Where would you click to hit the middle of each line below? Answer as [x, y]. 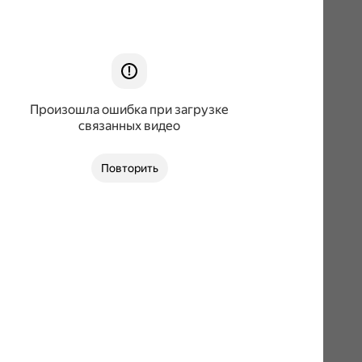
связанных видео [129, 126]
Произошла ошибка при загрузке [129, 109]
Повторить [129, 168]
